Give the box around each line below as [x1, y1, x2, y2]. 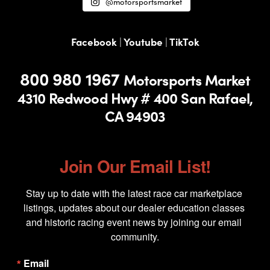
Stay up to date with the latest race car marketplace [25, 186, 242, 201]
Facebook [71, 34, 117, 49]
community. [111, 230, 159, 244]
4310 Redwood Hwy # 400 [17, 87, 178, 108]
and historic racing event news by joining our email [26, 215, 242, 230]
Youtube [123, 34, 163, 49]
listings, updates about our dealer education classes [24, 201, 245, 215]
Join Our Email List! [59, 154, 211, 179]
